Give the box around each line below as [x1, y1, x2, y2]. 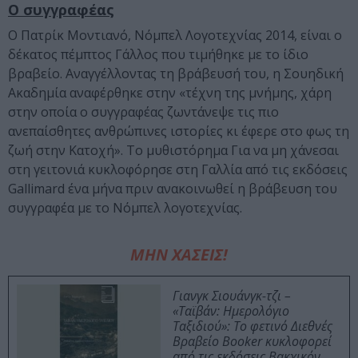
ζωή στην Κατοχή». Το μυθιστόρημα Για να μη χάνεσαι [8, 141, 339, 160]
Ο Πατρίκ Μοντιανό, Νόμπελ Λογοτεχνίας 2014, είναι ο [8, 26, 342, 45]
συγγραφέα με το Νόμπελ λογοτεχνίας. [8, 199, 242, 217]
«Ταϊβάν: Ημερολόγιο [173, 302, 289, 320]
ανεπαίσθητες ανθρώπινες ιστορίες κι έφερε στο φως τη [8, 122, 349, 141]
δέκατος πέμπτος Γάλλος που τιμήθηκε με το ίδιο [8, 46, 308, 64]
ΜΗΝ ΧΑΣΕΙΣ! [130, 244, 228, 266]
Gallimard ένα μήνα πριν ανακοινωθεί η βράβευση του [8, 180, 337, 198]
